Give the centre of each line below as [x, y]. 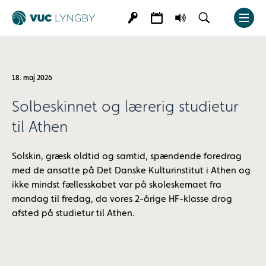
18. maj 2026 [32, 78]
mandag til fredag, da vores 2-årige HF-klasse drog [122, 199]
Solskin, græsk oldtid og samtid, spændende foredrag [127, 157]
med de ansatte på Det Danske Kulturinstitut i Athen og [131, 171]
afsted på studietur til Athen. [73, 214]
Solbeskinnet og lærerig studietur [125, 107]
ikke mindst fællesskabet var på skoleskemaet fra [117, 185]
